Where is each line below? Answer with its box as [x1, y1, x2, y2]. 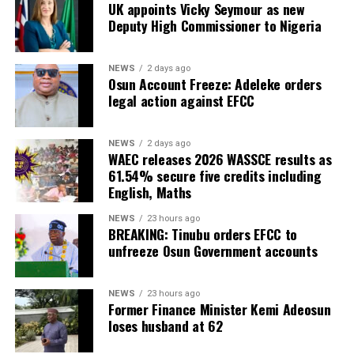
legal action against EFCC [107, 89, 255, 111]
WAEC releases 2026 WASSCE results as [107, 148, 332, 169]
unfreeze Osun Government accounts [107, 239, 318, 261]
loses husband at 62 [107, 314, 223, 336]
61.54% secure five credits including [107, 164, 322, 186]
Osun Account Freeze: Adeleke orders [107, 73, 322, 94]
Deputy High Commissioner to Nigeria [107, 14, 322, 36]
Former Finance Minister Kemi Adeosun [107, 298, 331, 319]
